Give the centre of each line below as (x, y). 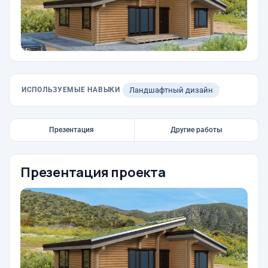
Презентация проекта (93, 172)
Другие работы (196, 130)
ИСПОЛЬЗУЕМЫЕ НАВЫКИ (71, 90)
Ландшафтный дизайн (171, 90)
